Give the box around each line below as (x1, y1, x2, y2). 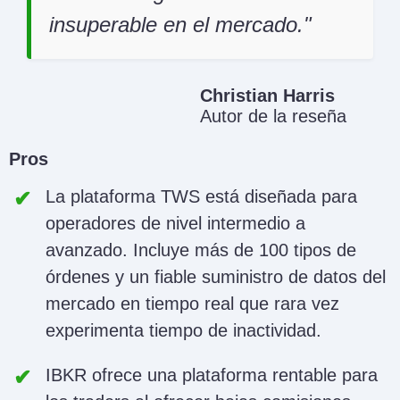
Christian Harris (200, 86, 335, 106)
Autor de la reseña (200, 106, 346, 127)
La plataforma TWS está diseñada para (46, 187, 357, 207)
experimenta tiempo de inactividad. (46, 321, 321, 341)
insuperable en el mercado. (49, 12, 304, 37)
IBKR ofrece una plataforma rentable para (46, 365, 378, 386)
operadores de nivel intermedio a (46, 213, 305, 234)
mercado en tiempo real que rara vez (46, 294, 339, 314)
